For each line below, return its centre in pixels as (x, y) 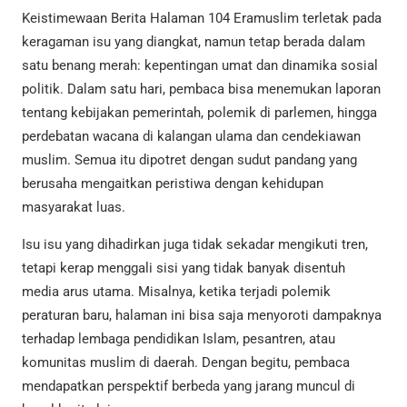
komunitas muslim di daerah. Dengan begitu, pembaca (186, 362)
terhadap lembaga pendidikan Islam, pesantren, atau (179, 338)
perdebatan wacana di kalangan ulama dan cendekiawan (191, 136)
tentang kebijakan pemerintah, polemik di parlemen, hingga (199, 112)
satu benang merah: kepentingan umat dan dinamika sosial (200, 65)
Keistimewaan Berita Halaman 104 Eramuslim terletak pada (202, 18)
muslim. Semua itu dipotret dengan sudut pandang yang (189, 159)
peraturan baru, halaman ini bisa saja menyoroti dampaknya (202, 315)
